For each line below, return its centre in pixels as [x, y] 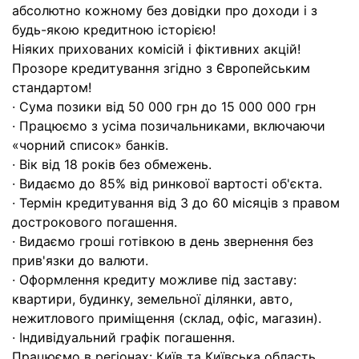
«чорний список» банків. [90, 145]
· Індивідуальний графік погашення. [123, 337]
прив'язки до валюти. [80, 260]
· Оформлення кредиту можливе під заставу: [154, 280]
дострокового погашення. [95, 222]
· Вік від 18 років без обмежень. [112, 164]
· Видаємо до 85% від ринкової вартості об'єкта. [167, 184]
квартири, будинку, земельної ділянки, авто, [152, 299]
